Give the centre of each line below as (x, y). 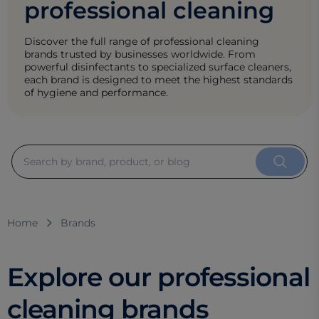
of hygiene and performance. (96, 93)
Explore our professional (158, 277)
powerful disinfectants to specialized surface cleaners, (158, 67)
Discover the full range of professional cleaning (142, 42)
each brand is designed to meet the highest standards (158, 80)
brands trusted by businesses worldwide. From (140, 54)
